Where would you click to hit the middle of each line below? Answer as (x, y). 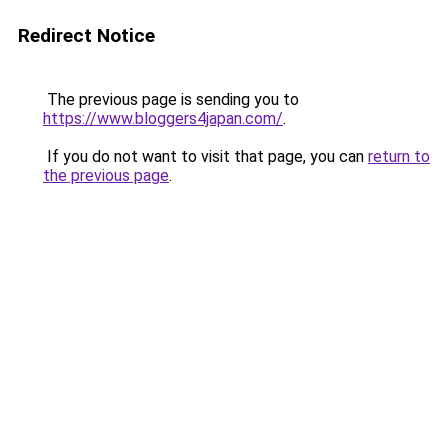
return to (399, 156)
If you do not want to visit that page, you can (205, 156)
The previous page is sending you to (171, 99)
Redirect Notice (86, 35)
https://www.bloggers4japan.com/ (163, 118)
